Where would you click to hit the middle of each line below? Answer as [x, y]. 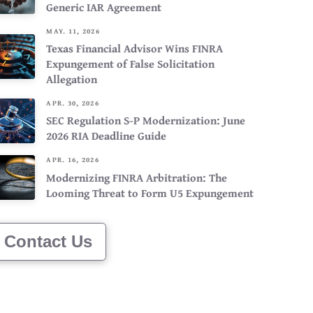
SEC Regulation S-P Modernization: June [146, 121]
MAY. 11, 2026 [73, 31]
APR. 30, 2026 [73, 103]
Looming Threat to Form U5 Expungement [150, 192]
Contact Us [48, 241]
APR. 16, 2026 [73, 160]
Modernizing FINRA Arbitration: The [137, 177]
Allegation [72, 79]
